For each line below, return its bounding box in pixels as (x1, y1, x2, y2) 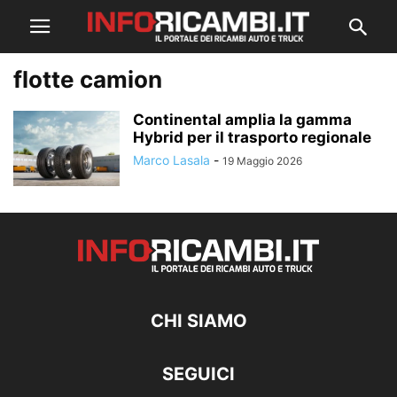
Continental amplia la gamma (133, 111, 352, 128)
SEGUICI (162, 363, 235, 385)
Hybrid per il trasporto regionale (133, 128, 371, 146)
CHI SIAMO (150, 310, 247, 331)
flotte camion (13, 66, 162, 93)
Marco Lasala (133, 152, 210, 167)
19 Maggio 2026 (222, 154, 302, 167)
